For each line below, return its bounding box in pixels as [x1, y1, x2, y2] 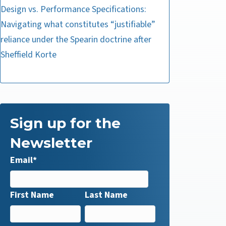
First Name [10, 189, 54, 201]
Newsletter [10, 134, 92, 151]
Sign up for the [10, 115, 121, 132]
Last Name [85, 189, 128, 201]
